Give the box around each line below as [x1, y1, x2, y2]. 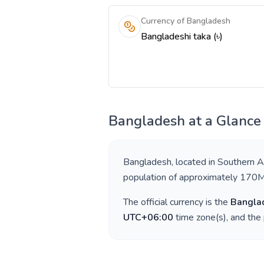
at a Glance [185, 111, 261, 130]
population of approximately [123, 171, 240, 184]
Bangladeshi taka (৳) [141, 30, 223, 43]
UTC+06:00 [123, 211, 173, 224]
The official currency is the [123, 196, 230, 209]
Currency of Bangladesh [141, 15, 230, 27]
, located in [171, 156, 217, 169]
